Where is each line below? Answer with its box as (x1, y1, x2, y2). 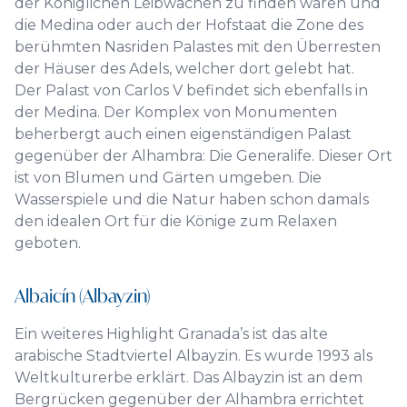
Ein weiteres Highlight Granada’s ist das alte (15, 325, 328, 342)
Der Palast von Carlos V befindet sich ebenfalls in (15, 82, 368, 99)
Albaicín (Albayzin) (15, 283, 150, 308)
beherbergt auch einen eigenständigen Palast (15, 125, 352, 143)
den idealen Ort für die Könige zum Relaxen (15, 213, 337, 230)
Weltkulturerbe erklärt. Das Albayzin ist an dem (15, 369, 362, 386)
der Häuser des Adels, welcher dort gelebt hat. (15, 60, 354, 77)
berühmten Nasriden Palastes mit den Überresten (15, 38, 381, 55)
